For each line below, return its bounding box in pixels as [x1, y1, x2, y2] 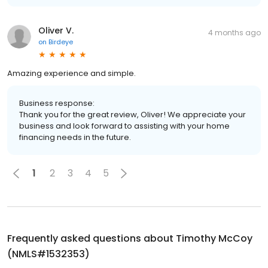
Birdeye [48, 36, 73, 47]
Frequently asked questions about [7, 231, 176, 245]
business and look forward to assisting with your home [19, 120, 230, 132]
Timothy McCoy [176, 231, 252, 245]
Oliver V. [38, 24, 74, 36]
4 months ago [208, 27, 261, 38]
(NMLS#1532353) [7, 246, 90, 261]
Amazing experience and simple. [7, 67, 136, 79]
